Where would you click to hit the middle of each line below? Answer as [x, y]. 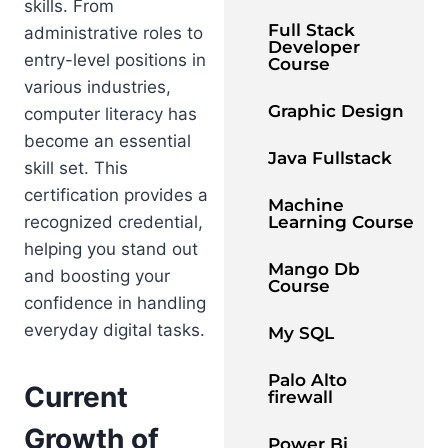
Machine [306, 205]
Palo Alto [307, 380]
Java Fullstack [330, 158]
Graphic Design [336, 111]
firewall [300, 397]
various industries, [97, 86]
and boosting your [97, 275]
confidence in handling [115, 302]
